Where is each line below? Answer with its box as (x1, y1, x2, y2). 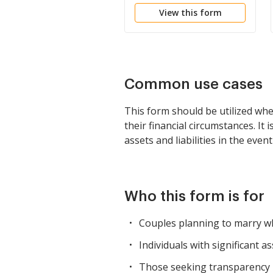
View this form (158, 7, 222, 18)
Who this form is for (124, 189, 264, 204)
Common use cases (124, 77, 263, 91)
